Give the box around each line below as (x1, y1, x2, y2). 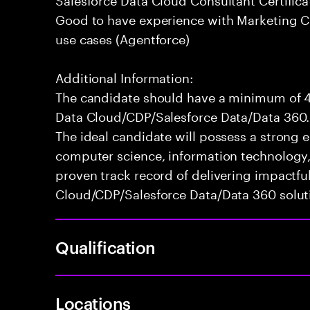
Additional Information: (55, 66, 193, 86)
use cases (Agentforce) (55, 28, 190, 47)
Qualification (55, 236, 156, 258)
